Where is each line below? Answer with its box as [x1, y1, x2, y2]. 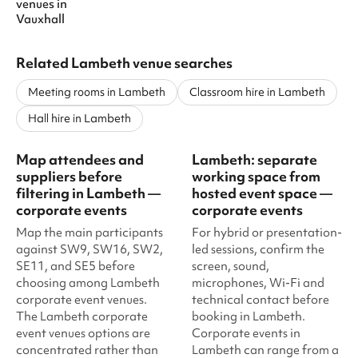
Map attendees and [16, 150, 144, 169]
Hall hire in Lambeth [28, 111, 131, 125]
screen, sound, [192, 258, 269, 274]
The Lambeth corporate [16, 308, 148, 324]
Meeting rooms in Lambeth [28, 85, 165, 99]
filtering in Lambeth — [16, 184, 161, 202]
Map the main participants [16, 225, 163, 241]
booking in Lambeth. [192, 308, 305, 324]
